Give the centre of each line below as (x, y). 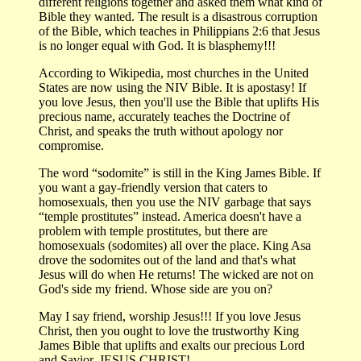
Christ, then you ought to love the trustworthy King (169, 330)
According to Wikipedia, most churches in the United (174, 73)
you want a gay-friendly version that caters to (153, 187)
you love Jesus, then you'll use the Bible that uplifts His (179, 102)
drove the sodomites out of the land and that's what (167, 259)
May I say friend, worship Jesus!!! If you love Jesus (170, 316)
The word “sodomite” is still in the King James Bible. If (180, 172)
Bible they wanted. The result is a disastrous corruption (178, 16)
